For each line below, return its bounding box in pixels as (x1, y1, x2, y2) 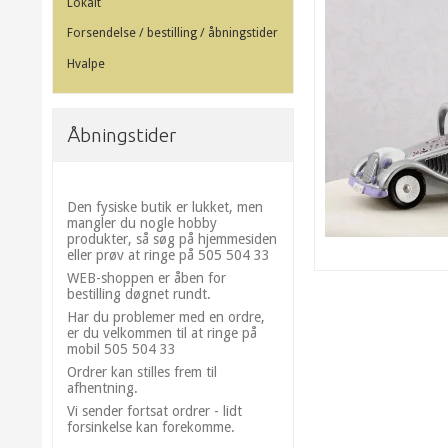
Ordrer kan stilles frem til (67, 363, 217, 380)
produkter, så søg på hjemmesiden (67, 230, 277, 247)
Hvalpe (67, 56, 105, 71)
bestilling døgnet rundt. (67, 285, 211, 302)
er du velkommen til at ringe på (67, 324, 257, 341)
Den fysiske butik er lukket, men (67, 198, 263, 215)
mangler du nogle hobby (67, 214, 217, 231)
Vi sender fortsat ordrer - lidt (67, 402, 242, 419)
